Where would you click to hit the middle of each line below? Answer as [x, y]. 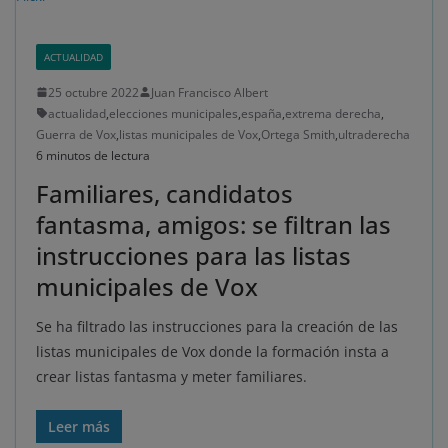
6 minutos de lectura [93, 155]
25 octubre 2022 [93, 92]
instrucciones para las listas [193, 255]
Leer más [79, 426]
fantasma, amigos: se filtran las [213, 224]
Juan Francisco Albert [209, 92]
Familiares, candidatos [164, 193]
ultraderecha [374, 134]
